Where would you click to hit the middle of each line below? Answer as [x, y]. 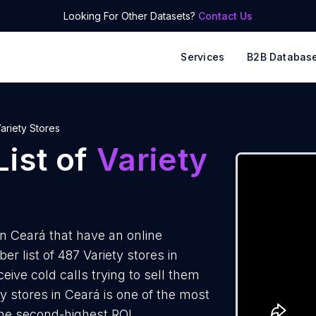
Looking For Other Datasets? [131, 16]
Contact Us [225, 16]
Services [203, 57]
